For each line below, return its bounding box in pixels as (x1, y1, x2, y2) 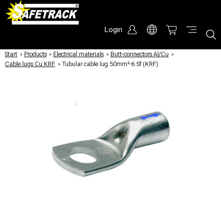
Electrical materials (53, 51, 104, 58)
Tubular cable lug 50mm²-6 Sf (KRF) (62, 61, 158, 68)
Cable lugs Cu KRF (5, 61, 55, 68)
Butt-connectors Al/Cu (110, 51, 169, 58)
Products (24, 51, 47, 58)
